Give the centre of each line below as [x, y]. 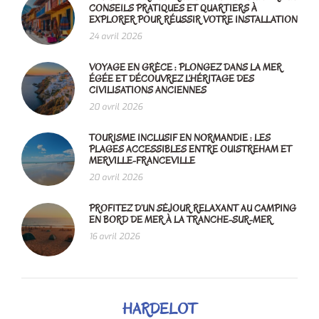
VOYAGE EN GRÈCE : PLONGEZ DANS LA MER [185, 67]
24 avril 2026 [115, 36]
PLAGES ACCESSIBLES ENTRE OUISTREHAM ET [190, 149]
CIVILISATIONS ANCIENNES [148, 90]
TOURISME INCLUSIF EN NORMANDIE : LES [180, 137]
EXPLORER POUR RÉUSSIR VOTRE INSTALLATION [193, 19]
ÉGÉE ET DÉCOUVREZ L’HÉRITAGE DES [172, 78]
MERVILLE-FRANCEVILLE [142, 160]
